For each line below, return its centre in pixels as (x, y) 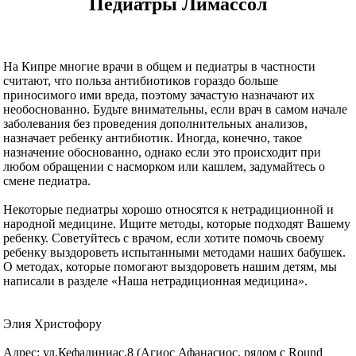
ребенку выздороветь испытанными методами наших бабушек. (175, 252)
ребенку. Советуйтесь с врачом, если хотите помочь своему (164, 238)
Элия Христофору (53, 323)
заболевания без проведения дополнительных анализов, (156, 123)
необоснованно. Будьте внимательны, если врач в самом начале (176, 109)
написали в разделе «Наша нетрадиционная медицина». (156, 281)
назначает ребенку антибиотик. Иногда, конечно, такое (153, 137)
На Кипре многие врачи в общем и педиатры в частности (160, 66)
